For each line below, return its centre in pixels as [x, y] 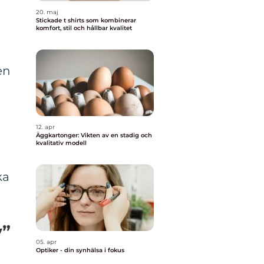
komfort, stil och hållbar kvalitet [84, 28]
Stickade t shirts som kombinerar [86, 20]
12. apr [45, 127]
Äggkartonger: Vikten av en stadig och [94, 135]
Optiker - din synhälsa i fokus [80, 250]
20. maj [47, 12]
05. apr [46, 242]
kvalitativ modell [61, 143]
